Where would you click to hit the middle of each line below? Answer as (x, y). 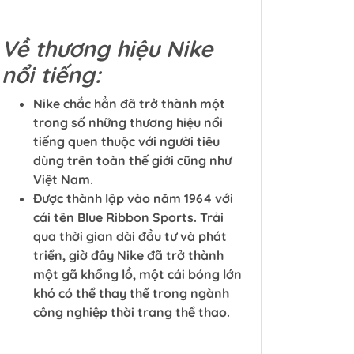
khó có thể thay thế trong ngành (131, 293)
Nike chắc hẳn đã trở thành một (129, 104)
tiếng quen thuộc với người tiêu (126, 141)
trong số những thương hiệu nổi (128, 122)
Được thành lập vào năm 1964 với (133, 198)
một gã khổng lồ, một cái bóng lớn (137, 274)
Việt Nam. (63, 179)
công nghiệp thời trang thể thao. (132, 312)
